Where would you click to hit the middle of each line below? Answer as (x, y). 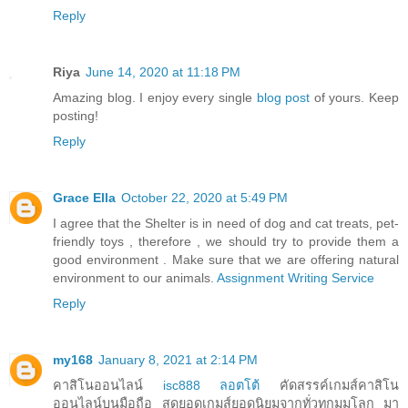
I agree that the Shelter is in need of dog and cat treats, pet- (226, 223)
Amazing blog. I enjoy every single (155, 97)
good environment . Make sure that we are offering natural (226, 259)
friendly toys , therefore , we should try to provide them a (226, 241)
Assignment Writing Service (296, 277)
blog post (283, 97)
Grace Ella (84, 197)
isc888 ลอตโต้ (211, 385)
